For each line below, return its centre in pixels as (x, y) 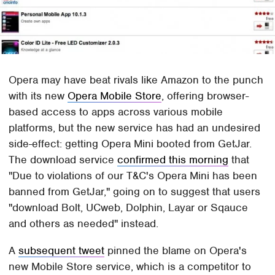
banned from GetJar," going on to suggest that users (135, 192)
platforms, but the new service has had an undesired (135, 128)
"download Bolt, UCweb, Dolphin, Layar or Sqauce (129, 208)
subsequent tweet (62, 251)
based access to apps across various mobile (116, 112)
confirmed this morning (173, 160)
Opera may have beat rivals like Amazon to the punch (136, 80)
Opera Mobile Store (115, 96)
